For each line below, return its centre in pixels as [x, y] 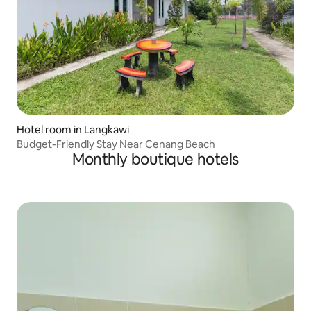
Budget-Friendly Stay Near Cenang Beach [116, 144]
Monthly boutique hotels [155, 160]
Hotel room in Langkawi [73, 130]
